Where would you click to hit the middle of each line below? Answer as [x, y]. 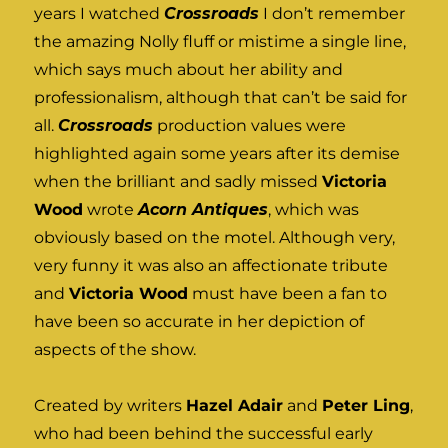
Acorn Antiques [203, 210]
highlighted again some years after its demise [217, 154]
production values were [250, 126]
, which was [314, 210]
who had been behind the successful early [204, 434]
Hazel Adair [235, 406]
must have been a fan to [288, 294]
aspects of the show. [115, 350]
